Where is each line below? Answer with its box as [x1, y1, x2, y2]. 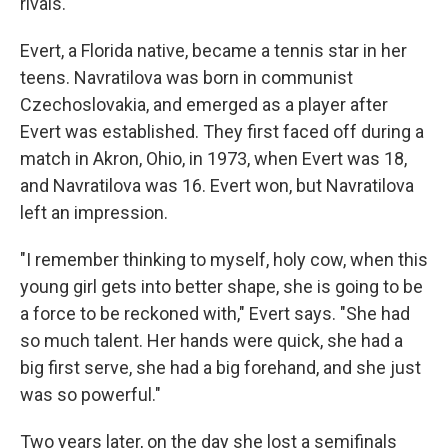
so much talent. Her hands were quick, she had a [20, 330, 403, 352]
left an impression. [20, 202, 168, 224]
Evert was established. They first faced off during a [20, 121, 424, 143]
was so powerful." [20, 384, 161, 406]
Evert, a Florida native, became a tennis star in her [20, 40, 407, 62]
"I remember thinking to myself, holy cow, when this [20, 249, 428, 271]
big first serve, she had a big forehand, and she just [20, 357, 421, 379]
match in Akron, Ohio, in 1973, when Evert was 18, [20, 148, 407, 170]
